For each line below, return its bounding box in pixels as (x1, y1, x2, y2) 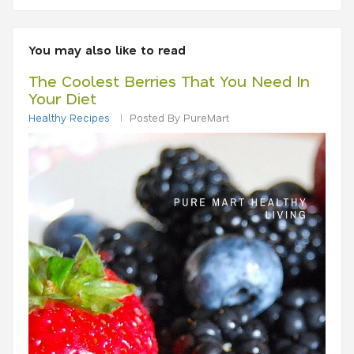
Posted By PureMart (130, 111, 229, 124)
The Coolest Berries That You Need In (28, 70, 310, 91)
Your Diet (28, 88, 96, 108)
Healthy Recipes (28, 111, 110, 124)
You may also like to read (28, 42, 186, 58)
